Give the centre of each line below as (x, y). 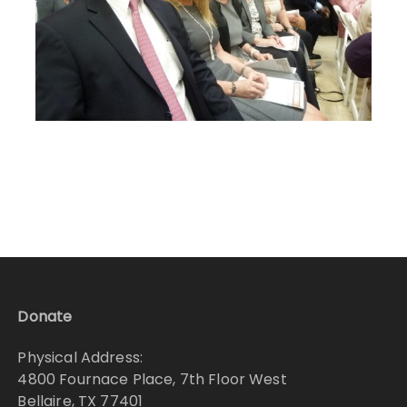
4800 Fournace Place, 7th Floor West (152, 380)
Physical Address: (80, 358)
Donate (45, 317)
